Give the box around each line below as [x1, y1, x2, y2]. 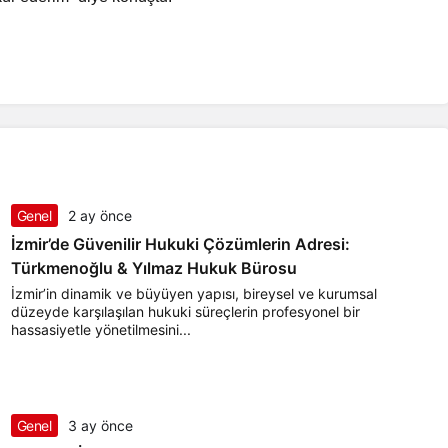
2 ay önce [67, 207, 132, 225]
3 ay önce [67, 417, 133, 435]
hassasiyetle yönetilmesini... [10, 321, 191, 339]
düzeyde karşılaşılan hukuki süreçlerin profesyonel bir [10, 303, 360, 321]
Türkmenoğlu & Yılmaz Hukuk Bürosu [10, 258, 297, 279]
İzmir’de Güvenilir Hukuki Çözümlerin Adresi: [10, 234, 350, 255]
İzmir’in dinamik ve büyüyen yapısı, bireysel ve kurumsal [10, 285, 377, 303]
